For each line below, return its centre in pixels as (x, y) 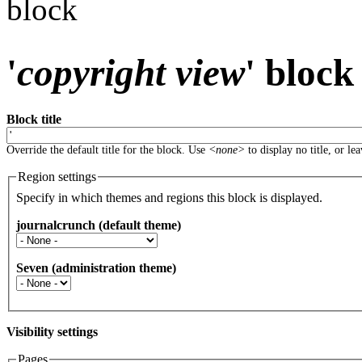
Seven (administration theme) (96, 267)
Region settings (57, 176)
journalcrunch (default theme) (99, 225)
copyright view (131, 73)
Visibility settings (52, 331)
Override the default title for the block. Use (107, 149)
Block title (34, 119)
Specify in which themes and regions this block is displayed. (169, 197)
